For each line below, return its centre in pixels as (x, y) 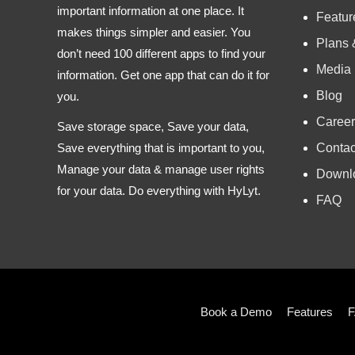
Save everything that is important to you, (161, 148)
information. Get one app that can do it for (163, 74)
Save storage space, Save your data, (153, 127)
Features (309, 311)
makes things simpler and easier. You (154, 32)
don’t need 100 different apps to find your (161, 53)
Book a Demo (236, 311)
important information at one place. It (151, 10)
